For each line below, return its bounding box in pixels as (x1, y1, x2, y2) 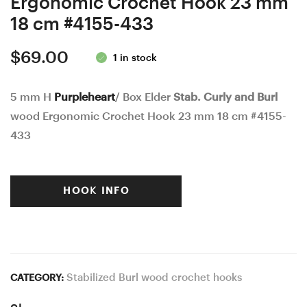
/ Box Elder (115, 91, 173, 103)
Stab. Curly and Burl (173, 91, 278, 103)
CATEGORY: (10, 272, 66, 284)
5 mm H (10, 91, 54, 103)
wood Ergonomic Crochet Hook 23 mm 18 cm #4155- (10, 110, 286, 123)
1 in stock (113, 52, 157, 64)
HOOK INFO (62, 185, 130, 197)
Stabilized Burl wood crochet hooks (66, 271, 242, 284)
